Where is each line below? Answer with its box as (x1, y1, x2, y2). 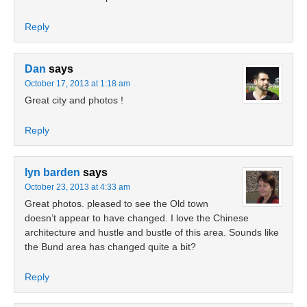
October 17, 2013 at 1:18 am (25, 79, 130, 88)
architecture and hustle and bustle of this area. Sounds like (25, 227, 279, 238)
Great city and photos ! (25, 95, 123, 106)
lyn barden (25, 167, 80, 178)
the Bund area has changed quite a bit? (25, 241, 196, 252)
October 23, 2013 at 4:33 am (25, 182, 130, 192)
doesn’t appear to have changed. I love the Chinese (25, 212, 249, 223)
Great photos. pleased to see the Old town (25, 198, 208, 209)
